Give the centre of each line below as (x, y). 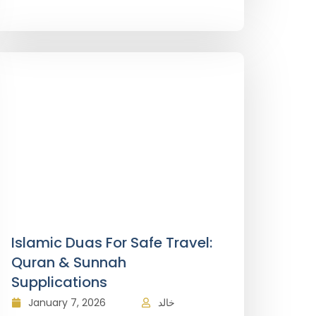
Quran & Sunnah (69, 262)
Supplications (59, 282)
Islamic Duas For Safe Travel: (112, 243)
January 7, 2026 (67, 303)
